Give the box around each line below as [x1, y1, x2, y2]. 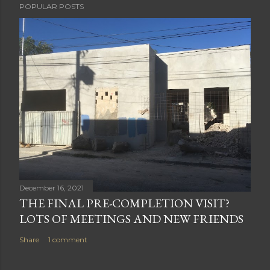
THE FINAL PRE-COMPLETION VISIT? [19, 195, 230, 211]
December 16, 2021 [19, 183, 84, 192]
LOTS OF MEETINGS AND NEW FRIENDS [19, 211, 243, 227]
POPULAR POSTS [19, 2, 84, 11]
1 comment [48, 235, 87, 244]
